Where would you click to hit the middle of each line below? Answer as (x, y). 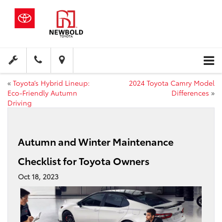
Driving (20, 103)
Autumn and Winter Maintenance (96, 141)
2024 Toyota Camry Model (172, 83)
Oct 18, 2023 (38, 177)
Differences (190, 93)
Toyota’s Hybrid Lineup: (51, 83)
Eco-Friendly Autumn (42, 93)
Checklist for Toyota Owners (84, 161)
